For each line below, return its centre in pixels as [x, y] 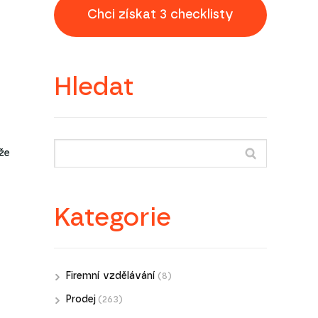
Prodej [81, 300]
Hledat [94, 88]
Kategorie [113, 218]
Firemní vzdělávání [110, 276]
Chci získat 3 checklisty [197, 15]
